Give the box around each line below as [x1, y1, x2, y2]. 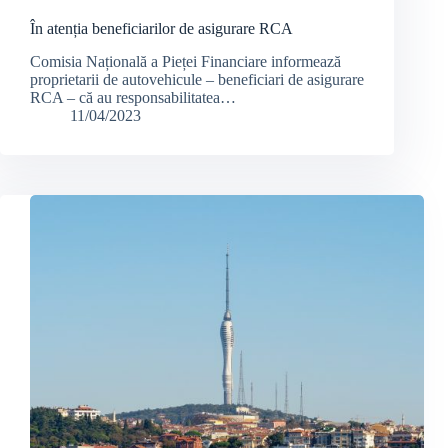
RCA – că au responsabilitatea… [30, 88, 236, 106]
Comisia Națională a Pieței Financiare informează [30, 52, 341, 70]
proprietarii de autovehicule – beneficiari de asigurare [30, 70, 364, 88]
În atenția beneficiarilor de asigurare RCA [30, 20, 293, 38]
